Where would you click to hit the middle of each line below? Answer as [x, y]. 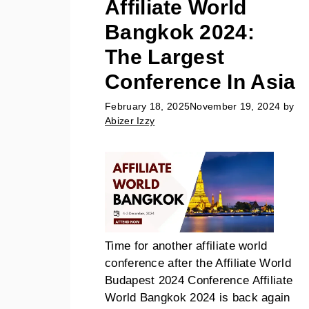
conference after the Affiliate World [198, 263]
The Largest [165, 57]
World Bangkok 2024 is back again [198, 297]
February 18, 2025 [148, 107]
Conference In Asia [200, 81]
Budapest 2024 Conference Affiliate [199, 280]
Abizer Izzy [130, 121]
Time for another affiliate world [186, 246]
